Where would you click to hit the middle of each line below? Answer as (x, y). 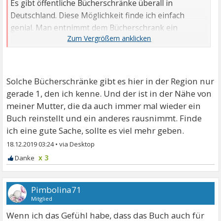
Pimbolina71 (56, 190)
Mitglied (42, 199)
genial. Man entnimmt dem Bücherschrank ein (94, 28)
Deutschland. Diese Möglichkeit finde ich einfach (98, 16)
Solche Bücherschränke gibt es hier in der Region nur (110, 81)
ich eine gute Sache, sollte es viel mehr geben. (95, 131)
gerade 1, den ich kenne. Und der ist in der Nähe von (109, 94)
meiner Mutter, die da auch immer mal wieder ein (104, 106)
